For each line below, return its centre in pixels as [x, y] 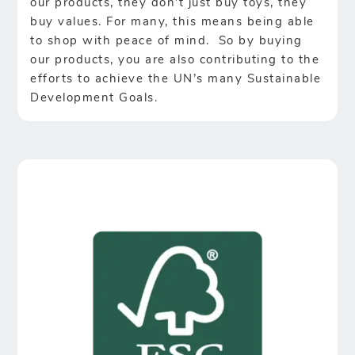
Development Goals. [94, 98]
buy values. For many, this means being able [172, 22]
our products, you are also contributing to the [175, 60]
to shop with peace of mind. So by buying [166, 41]
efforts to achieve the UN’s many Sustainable [176, 79]
